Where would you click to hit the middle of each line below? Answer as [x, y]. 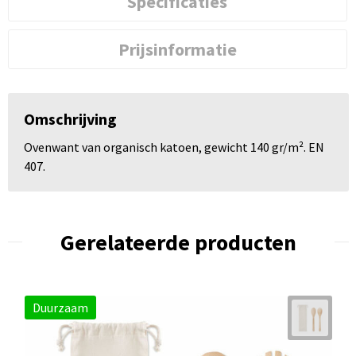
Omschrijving [70, 118]
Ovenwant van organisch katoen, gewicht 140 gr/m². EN [174, 147]
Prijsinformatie [177, 49]
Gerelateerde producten [178, 242]
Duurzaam [60, 307]
